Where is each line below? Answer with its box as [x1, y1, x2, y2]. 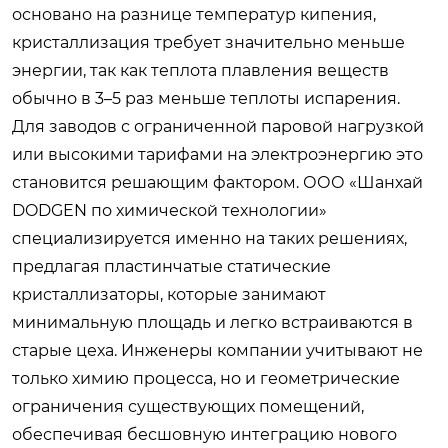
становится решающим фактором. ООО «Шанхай [12, 172, 423, 192]
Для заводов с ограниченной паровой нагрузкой [12, 116, 424, 136]
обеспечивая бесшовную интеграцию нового [12, 424, 397, 444]
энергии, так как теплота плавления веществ [12, 60, 389, 80]
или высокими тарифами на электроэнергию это [12, 144, 423, 164]
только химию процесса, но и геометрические [12, 368, 400, 388]
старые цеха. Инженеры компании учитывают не [12, 340, 423, 360]
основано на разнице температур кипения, [12, 4, 376, 24]
